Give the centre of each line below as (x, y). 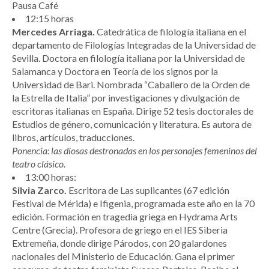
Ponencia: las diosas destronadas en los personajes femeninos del (134, 151)
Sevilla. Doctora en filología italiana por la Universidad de (128, 58)
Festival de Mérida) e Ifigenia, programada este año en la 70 (133, 204)
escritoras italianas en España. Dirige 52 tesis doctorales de (133, 111)
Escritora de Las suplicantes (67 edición (148, 190)
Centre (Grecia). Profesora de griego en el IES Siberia (120, 230)
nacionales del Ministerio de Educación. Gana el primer (123, 256)
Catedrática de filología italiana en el (171, 32)
